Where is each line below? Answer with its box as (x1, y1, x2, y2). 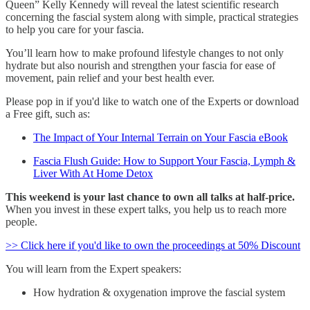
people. (6, 215, 37, 228)
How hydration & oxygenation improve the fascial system (33, 286, 285, 298)
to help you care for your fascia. (6, 23, 144, 35)
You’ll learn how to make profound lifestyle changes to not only (6, 46, 284, 59)
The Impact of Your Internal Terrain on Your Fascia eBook (33, 131, 288, 143)
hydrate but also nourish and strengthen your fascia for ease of (6, 59, 275, 71)
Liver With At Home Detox (33, 167, 153, 179)
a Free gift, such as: (6, 107, 90, 120)
